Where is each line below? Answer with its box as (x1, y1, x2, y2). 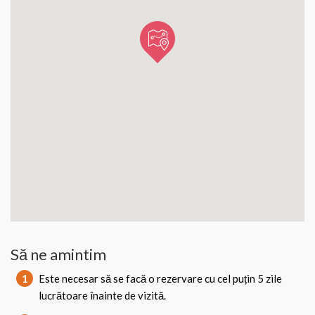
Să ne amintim (11, 245, 106, 264)
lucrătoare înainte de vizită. (39, 289, 166, 302)
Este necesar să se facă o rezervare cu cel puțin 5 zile (39, 272, 282, 285)
